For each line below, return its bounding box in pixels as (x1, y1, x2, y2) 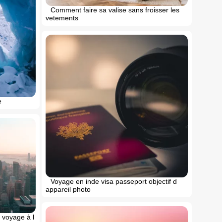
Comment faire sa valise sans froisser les (50, 6, 179, 14)
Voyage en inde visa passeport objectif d (50, 177, 177, 185)
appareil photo (45, 185, 91, 193)
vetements (45, 14, 78, 22)
